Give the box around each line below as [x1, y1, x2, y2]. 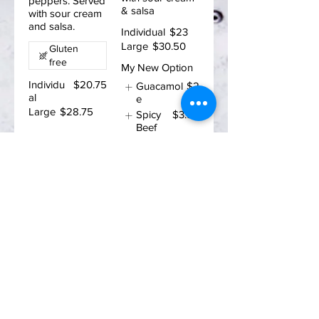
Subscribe [94, 214, 134, 226]
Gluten [49, 43, 78, 54]
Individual [121, 26, 165, 38]
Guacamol [136, 80, 183, 92]
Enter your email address [36, 161, 157, 175]
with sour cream [28, 7, 102, 19]
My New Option [121, 61, 193, 73]
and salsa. [28, 20, 75, 32]
